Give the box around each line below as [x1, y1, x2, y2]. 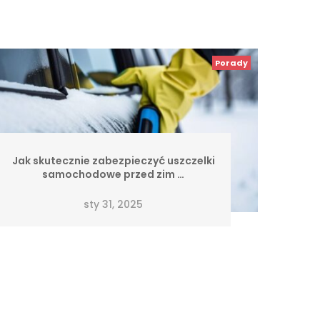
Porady [214, 56, 248, 69]
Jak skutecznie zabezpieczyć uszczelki [11, 154, 215, 169]
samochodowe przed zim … [42, 167, 185, 182]
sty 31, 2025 [84, 196, 144, 211]
